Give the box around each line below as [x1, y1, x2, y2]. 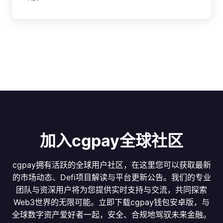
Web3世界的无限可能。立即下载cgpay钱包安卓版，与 [13, 197, 210, 208]
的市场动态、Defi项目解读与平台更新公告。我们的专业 [12, 172, 211, 183]
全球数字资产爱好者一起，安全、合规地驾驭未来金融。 [12, 210, 211, 220]
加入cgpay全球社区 [40, 131, 183, 151]
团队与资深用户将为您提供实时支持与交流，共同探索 [16, 185, 207, 195]
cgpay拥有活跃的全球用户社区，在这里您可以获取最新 [12, 160, 211, 170]
